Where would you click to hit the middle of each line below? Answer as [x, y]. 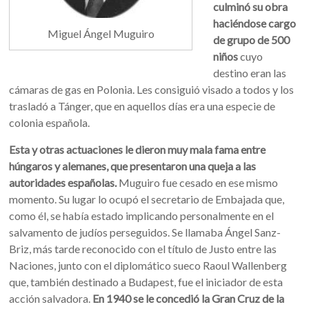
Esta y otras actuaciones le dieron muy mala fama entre [138, 149]
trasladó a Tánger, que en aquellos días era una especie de [142, 106]
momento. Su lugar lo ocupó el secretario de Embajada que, [147, 199]
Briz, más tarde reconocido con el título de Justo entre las [143, 249]
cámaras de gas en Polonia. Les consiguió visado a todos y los [152, 89]
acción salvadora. [51, 298]
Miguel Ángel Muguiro [101, 34]
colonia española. [50, 122]
